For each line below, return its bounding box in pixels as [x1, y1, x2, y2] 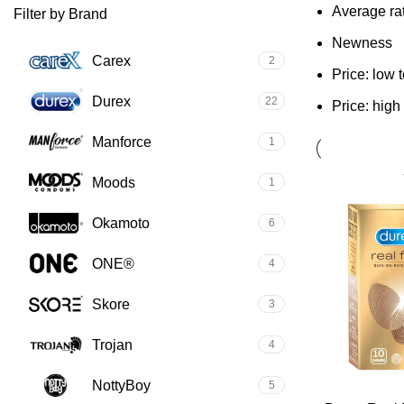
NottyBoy [92, 377, 151, 393]
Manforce [92, 133, 151, 150]
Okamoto [92, 215, 150, 231]
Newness [332, 35, 392, 50]
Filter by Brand [14, 6, 107, 22]
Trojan [92, 336, 133, 353]
